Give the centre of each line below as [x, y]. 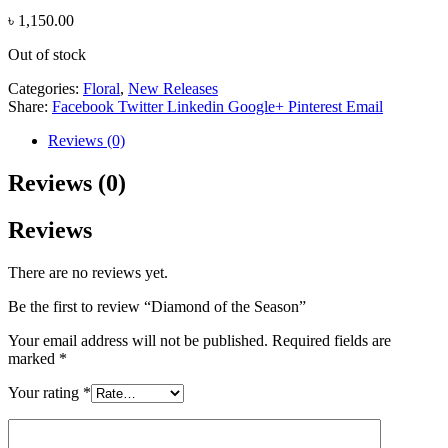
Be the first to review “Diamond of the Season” [157, 307]
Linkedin [195, 107]
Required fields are [331, 341]
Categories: [45, 89]
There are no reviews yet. [88, 273]
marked [33, 359]
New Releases [173, 89]
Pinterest [315, 107]
